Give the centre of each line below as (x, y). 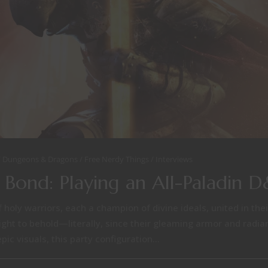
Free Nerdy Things (118, 159)
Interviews (174, 159)
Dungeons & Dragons (41, 159)
